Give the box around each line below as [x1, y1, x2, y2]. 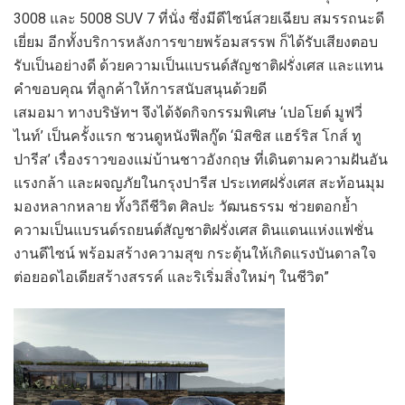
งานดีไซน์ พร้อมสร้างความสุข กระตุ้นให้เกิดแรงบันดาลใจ [14, 244, 376, 262]
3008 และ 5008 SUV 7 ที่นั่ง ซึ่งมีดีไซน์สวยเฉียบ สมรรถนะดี [14, 9, 384, 27]
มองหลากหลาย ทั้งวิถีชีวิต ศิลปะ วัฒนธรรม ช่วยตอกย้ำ [14, 197, 358, 215]
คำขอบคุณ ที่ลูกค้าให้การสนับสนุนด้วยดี [14, 80, 267, 98]
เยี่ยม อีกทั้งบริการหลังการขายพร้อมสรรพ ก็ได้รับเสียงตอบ [14, 33, 378, 51]
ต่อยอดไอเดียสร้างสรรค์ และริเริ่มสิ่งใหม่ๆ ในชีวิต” [14, 268, 329, 286]
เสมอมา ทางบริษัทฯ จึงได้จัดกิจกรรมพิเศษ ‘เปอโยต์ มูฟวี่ [14, 103, 363, 121]
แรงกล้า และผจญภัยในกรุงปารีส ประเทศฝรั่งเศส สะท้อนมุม [14, 174, 385, 192]
